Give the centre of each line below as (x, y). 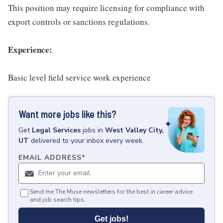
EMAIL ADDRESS (50, 158)
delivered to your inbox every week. (87, 141)
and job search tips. (58, 200)
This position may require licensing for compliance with (106, 8)
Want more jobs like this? (67, 114)
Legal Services (56, 130)
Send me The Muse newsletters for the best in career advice (111, 192)
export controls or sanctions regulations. (79, 22)
